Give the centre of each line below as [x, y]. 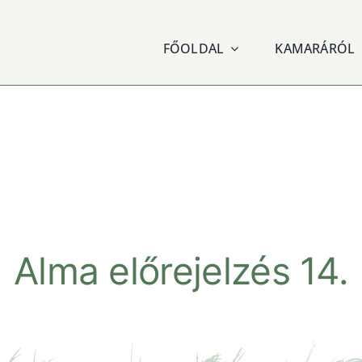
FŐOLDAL [194, 48]
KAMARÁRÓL [315, 48]
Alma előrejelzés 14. [181, 270]
